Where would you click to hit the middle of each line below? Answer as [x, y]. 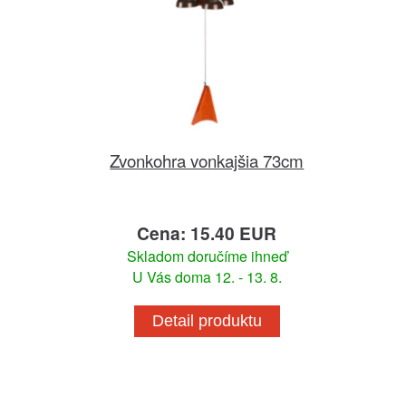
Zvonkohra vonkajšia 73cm [207, 160]
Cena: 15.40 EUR [207, 233]
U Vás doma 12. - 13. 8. [207, 277]
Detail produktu [207, 321]
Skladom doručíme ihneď [207, 256]
